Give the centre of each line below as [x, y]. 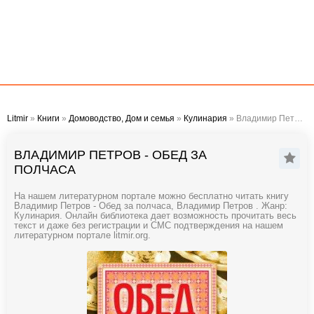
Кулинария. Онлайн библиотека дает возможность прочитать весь [155, 216]
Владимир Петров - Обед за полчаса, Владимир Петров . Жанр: [151, 206]
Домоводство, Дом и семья [122, 118]
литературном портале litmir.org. [82, 235]
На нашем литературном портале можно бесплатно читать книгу [151, 196]
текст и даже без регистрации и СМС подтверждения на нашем [149, 226]
